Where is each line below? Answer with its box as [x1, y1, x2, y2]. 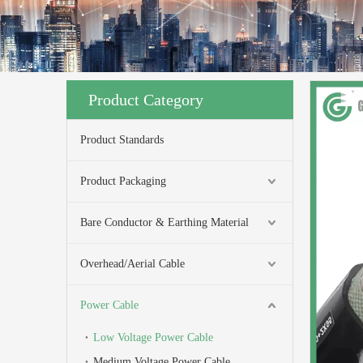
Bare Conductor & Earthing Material [80, 216, 249, 228]
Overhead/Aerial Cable [80, 258, 185, 270]
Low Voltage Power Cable [93, 331, 213, 344]
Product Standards [80, 134, 164, 146]
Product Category [88, 91, 203, 109]
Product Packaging [80, 175, 166, 187]
